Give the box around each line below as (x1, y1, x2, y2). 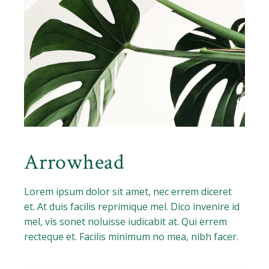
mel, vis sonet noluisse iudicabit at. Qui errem (24, 214, 228, 228)
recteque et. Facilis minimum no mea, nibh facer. (24, 229, 239, 243)
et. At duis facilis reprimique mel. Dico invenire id (24, 199, 240, 213)
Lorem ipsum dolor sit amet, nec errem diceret (24, 184, 232, 198)
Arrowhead (24, 148, 124, 177)
